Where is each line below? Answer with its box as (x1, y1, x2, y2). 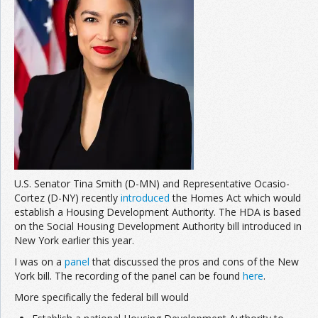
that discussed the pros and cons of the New (89, 255, 299, 269)
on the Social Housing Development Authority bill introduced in (14, 219, 302, 234)
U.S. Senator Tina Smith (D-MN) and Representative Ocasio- (14, 177, 290, 191)
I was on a (14, 255, 65, 269)
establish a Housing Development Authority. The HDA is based (14, 205, 301, 219)
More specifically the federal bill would (14, 290, 189, 305)
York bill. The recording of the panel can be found (14, 269, 243, 283)
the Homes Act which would (170, 191, 301, 205)
